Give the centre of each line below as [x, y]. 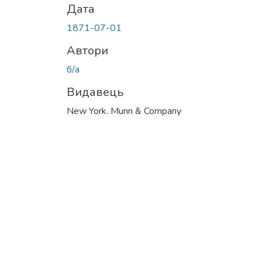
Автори [87, 50]
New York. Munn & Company [124, 111]
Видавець [95, 92]
